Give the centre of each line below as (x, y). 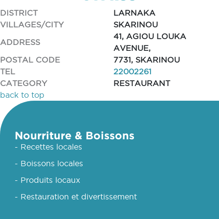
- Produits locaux (47, 180)
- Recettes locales (48, 147)
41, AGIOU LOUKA (150, 36)
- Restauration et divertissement (76, 197)
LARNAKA (134, 13)
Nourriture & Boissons (75, 135)
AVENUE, (132, 48)
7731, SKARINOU (146, 60)
